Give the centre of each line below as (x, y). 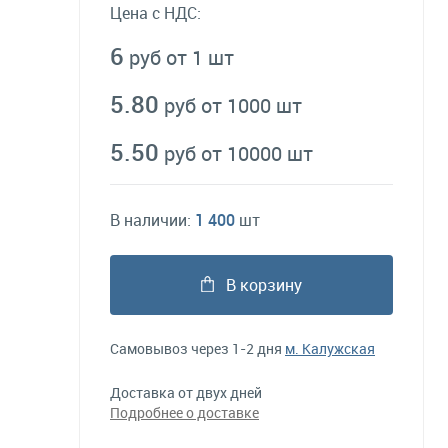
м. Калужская (330, 348)
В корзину (264, 285)
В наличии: (152, 220)
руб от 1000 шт (233, 105)
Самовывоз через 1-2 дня (197, 348)
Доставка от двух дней (186, 392)
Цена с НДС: (155, 13)
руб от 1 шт (181, 57)
